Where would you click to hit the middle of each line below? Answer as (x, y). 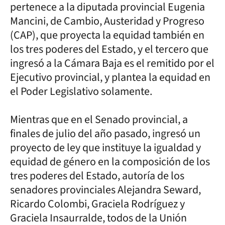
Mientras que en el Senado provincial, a (99, 119)
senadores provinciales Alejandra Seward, (105, 190)
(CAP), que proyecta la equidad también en (107, 35)
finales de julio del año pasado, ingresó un (105, 133)
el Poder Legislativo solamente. (81, 91)
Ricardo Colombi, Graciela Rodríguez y (97, 204)
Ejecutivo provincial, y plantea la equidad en (110, 77)
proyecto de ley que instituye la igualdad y (105, 147)
